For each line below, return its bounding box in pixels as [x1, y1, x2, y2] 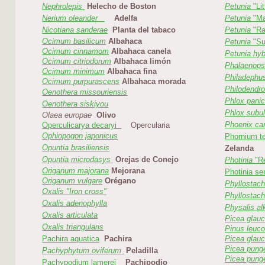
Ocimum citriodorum [42, 57, 112, 66]
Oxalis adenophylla [42, 199, 108, 208]
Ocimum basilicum [42, 37, 106, 46]
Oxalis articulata [42, 211, 98, 220]
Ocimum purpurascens [42, 77, 120, 86]
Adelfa [114, 14, 138, 23]
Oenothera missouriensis [42, 88, 128, 97]
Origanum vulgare [42, 176, 103, 186]
